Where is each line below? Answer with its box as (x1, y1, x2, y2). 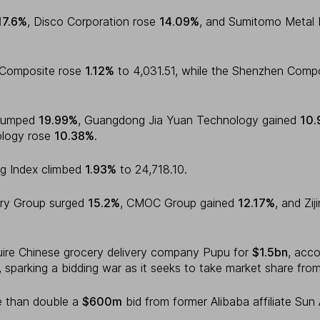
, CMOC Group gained (120, 196, 238, 211)
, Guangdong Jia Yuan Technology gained (78, 113, 300, 128)
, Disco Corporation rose (27, 14, 159, 29)
